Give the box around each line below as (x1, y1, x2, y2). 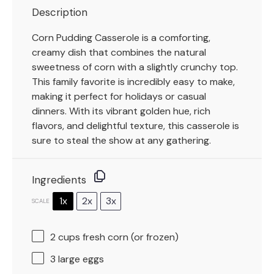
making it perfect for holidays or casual (32, 90, 206, 103)
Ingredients (32, 173, 86, 187)
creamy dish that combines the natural (32, 46, 206, 59)
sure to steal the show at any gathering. (32, 134, 211, 147)
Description (32, 6, 87, 20)
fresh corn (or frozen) (80, 231, 179, 244)
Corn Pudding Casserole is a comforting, (32, 31, 210, 45)
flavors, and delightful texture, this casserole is (32, 119, 239, 133)
